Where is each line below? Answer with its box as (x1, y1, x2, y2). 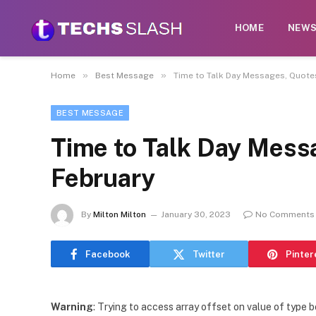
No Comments (255, 209, 315, 220)
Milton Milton (93, 209, 146, 220)
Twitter (193, 248, 225, 260)
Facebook (85, 248, 130, 260)
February (51, 164, 155, 193)
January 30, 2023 (161, 209, 231, 220)
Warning (51, 301, 93, 312)
